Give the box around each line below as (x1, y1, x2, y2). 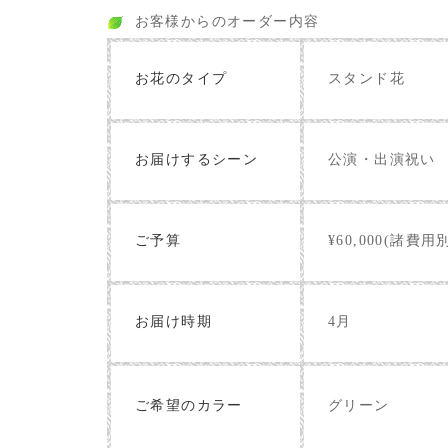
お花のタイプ (135, 71, 228, 87)
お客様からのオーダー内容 (134, 14, 320, 30)
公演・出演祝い (328, 152, 436, 168)
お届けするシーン (135, 152, 259, 168)
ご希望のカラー (135, 398, 243, 414)
